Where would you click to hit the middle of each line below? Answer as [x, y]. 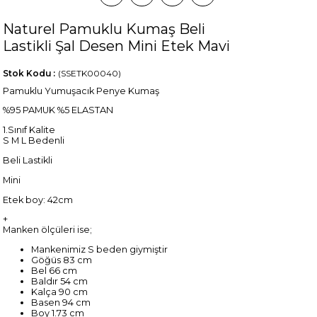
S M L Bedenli [34, 141]
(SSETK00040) [90, 73]
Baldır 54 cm [60, 282]
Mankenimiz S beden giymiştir [100, 250]
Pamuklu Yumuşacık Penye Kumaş [81, 91]
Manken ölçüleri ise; [48, 230]
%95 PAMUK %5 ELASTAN [58, 110]
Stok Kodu [28, 73]
